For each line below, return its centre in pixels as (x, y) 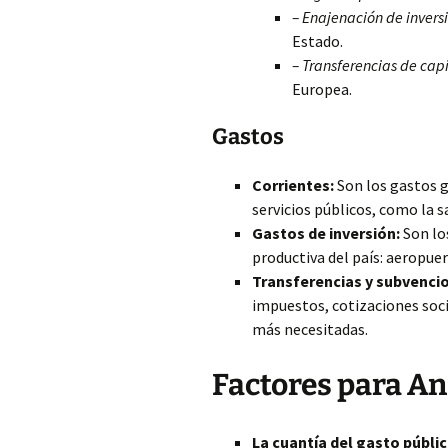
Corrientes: (293, 185)
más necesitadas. (310, 329)
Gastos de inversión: (326, 233)
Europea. (322, 89)
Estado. (317, 41)
